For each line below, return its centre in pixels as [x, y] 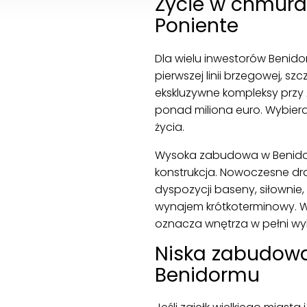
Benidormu [207, 274]
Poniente [196, 26]
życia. [169, 127]
